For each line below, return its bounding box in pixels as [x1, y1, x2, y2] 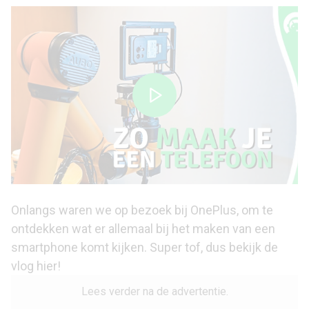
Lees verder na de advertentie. [81, 285, 228, 298]
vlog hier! [11, 259, 61, 273]
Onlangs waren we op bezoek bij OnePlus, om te [11, 203, 273, 217]
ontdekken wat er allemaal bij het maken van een [11, 221, 275, 236]
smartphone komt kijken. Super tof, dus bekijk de [11, 240, 278, 255]
